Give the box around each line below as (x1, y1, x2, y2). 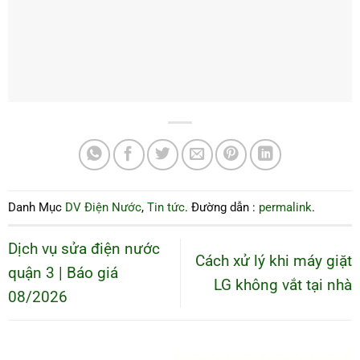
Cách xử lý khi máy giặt (195, 251, 352, 270)
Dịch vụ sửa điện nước (8, 239, 160, 258)
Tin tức (147, 199, 185, 215)
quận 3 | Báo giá (8, 263, 118, 282)
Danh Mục (8, 199, 65, 215)
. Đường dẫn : (185, 199, 259, 215)
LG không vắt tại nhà (214, 275, 352, 294)
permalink (259, 199, 312, 215)
